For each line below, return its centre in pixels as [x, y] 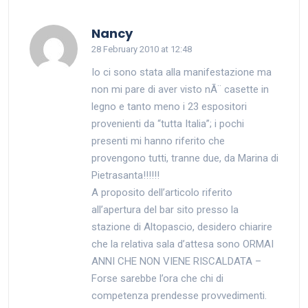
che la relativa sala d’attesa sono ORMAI [183, 244]
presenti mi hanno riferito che [158, 141]
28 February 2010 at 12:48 [142, 49]
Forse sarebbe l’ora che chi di [157, 278]
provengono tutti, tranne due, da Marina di [185, 158]
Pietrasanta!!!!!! [125, 175]
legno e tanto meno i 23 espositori [169, 107]
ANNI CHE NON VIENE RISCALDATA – [176, 261]
